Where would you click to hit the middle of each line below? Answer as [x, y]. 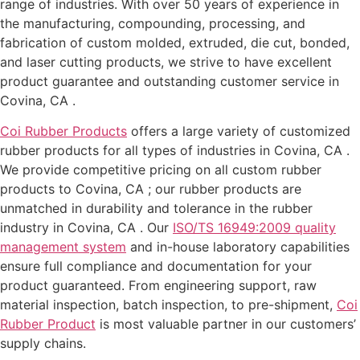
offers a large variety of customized [239, 131]
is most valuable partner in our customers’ [226, 324]
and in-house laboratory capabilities [238, 247]
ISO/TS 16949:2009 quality [254, 228]
